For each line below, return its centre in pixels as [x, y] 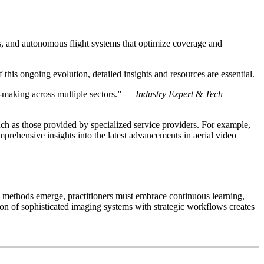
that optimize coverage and [171, 44]
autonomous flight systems [71, 44]
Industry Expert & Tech [179, 94]
